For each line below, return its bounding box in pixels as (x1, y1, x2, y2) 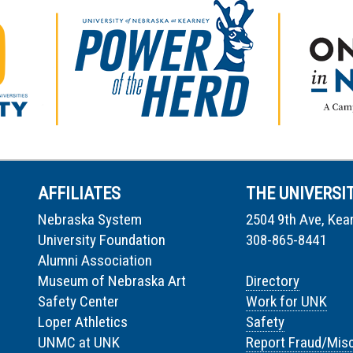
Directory (246, 272, 299, 291)
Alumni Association (38, 251, 152, 270)
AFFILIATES (38, 184, 121, 204)
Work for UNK (246, 292, 327, 311)
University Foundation (38, 231, 165, 250)
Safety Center (38, 292, 119, 311)
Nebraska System (38, 210, 142, 229)
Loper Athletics (38, 313, 128, 332)
